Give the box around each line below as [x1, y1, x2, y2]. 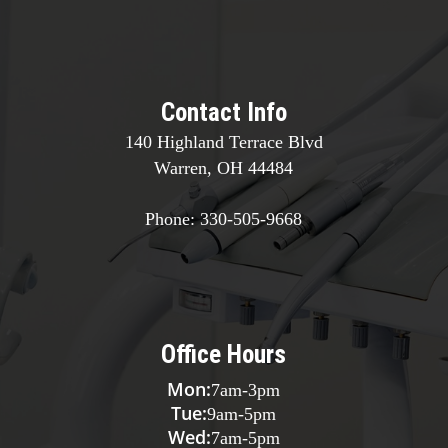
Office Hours [161, 340, 287, 370]
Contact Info [160, 97, 287, 127]
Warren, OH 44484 [154, 157, 294, 178]
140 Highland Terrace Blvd [124, 131, 323, 152]
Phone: [145, 208, 201, 229]
